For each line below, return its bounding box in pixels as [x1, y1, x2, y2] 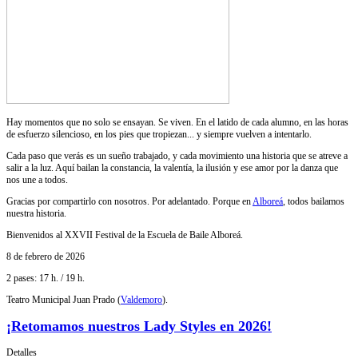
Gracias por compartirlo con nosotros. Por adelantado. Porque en [6, 196, 253, 207]
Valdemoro [121, 294, 162, 305]
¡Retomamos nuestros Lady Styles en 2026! [6, 317, 272, 334]
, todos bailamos [283, 196, 344, 207]
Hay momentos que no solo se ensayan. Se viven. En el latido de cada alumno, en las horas [6, 117, 348, 128]
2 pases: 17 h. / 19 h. [6, 272, 85, 284]
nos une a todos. [6, 174, 68, 185]
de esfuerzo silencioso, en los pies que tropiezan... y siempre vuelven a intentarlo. [6, 129, 312, 140]
